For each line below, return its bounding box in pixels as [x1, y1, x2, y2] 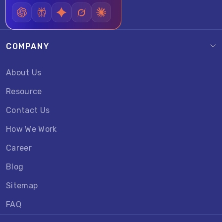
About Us [6, 68, 42, 77]
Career [6, 143, 32, 153]
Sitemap [6, 181, 38, 190]
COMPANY [6, 42, 50, 51]
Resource [6, 87, 42, 96]
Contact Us [6, 106, 50, 115]
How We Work [6, 124, 57, 134]
